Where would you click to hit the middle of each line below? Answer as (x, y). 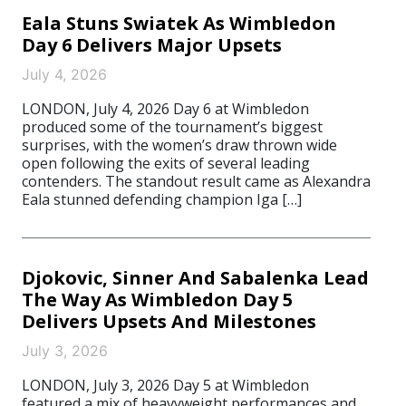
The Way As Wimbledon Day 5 (157, 300)
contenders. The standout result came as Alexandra (196, 181)
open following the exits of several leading (166, 163)
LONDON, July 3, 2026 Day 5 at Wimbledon (165, 385)
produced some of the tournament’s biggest (172, 127)
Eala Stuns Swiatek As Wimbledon (179, 23)
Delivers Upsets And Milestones (169, 321)
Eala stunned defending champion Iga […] (162, 199)
